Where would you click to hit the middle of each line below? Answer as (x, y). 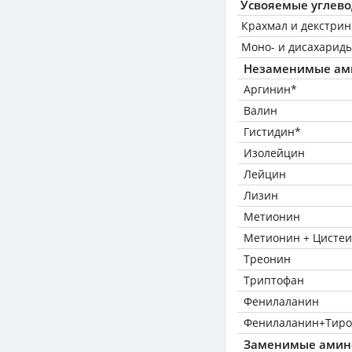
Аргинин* (270, 89)
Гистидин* (272, 132)
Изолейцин (274, 153)
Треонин (267, 259)
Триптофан (274, 280)
